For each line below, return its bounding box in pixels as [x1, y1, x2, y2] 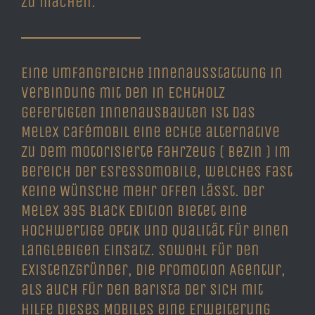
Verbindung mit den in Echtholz [21, 83, 225, 102]
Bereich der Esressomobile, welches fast [21, 162, 292, 181]
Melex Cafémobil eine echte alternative [21, 122, 280, 141]
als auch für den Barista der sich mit [21, 280, 263, 299]
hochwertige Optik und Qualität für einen [21, 221, 289, 240]
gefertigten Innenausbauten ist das [21, 103, 255, 122]
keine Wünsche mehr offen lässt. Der [21, 181, 264, 200]
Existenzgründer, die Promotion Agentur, [21, 260, 285, 279]
